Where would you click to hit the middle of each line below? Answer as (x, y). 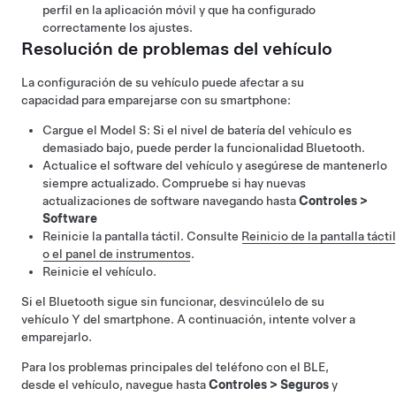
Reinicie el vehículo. (99, 271)
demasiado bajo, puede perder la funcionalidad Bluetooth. (204, 147)
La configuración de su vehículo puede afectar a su (163, 82)
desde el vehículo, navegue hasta (115, 384)
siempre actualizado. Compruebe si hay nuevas (174, 183)
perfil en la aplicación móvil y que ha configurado (179, 9)
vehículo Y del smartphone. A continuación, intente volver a (188, 319)
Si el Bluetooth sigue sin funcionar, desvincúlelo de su (173, 301)
